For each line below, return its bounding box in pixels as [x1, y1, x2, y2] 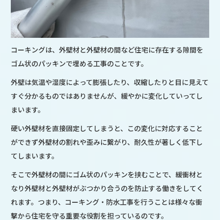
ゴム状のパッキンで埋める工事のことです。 [11, 58, 148, 68]
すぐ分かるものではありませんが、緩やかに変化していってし [11, 90, 203, 101]
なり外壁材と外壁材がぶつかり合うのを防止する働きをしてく [11, 183, 204, 193]
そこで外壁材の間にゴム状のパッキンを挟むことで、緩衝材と [11, 169, 203, 179]
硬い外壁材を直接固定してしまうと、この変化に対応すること [11, 123, 203, 133]
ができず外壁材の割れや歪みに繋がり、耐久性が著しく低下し [11, 137, 203, 147]
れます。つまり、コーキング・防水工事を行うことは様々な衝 [11, 196, 203, 207]
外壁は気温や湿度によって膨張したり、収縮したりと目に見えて [11, 77, 209, 87]
